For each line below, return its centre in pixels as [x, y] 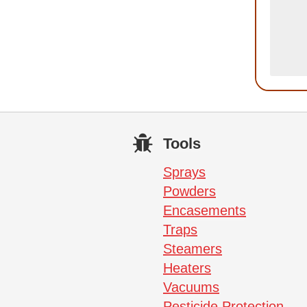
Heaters [187, 268]
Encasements [205, 210]
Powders [189, 191]
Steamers [193, 248]
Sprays [184, 172]
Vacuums [191, 287]
